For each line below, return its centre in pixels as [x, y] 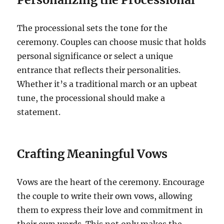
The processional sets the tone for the [92, 28]
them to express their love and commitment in [110, 210]
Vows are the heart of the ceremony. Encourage [111, 182]
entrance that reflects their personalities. [99, 70]
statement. [39, 112]
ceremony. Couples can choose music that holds [112, 42]
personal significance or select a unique [95, 56]
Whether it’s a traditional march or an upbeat [107, 84]
